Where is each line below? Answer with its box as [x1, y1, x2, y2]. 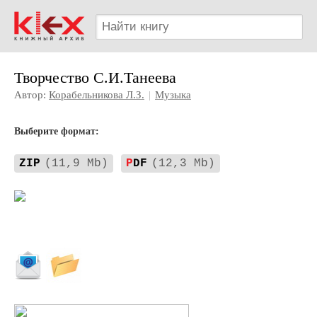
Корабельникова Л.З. [49, 89, 144, 100]
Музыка [155, 89, 191, 100]
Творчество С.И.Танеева [14, 69, 176, 86]
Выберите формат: [14, 126, 99, 137]
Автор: [14, 89, 49, 100]
